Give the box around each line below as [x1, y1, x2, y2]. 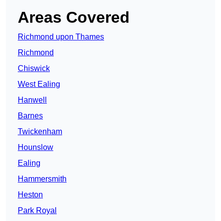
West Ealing [18, 80, 60, 89]
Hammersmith [18, 175, 67, 184]
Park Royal [18, 206, 57, 215]
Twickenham [18, 127, 62, 136]
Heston [18, 190, 43, 199]
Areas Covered [18, 8, 130, 27]
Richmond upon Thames [18, 33, 104, 41]
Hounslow [18, 143, 53, 152]
